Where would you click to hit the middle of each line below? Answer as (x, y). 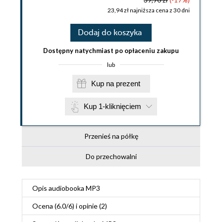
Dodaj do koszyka (110, 32)
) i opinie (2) (90, 206)
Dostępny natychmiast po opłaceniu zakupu (111, 50)
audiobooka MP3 (74, 188)
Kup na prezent (128, 83)
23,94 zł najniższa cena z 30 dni (149, 10)
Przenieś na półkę (111, 136)
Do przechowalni (111, 156)
